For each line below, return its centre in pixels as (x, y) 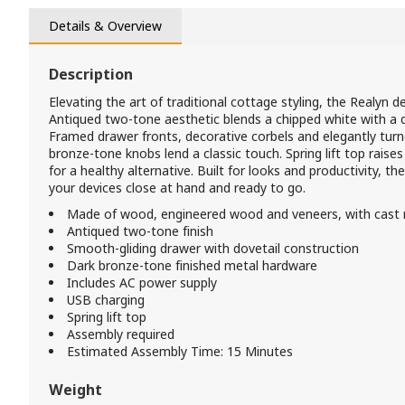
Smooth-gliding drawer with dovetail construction (213, 248)
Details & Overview (105, 25)
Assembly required (121, 334)
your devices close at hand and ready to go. (177, 188)
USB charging (106, 300)
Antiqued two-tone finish (140, 231)
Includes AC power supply (142, 283)
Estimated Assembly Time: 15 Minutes (180, 351)
